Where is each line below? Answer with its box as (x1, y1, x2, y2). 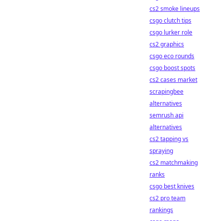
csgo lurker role (149, 28, 192, 37)
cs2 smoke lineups (149, 4, 200, 13)
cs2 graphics (149, 40, 184, 48)
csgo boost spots (149, 64, 195, 72)
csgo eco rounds (149, 52, 194, 60)
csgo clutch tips (149, 16, 191, 25)
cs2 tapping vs (149, 135, 188, 143)
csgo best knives (149, 182, 194, 190)
